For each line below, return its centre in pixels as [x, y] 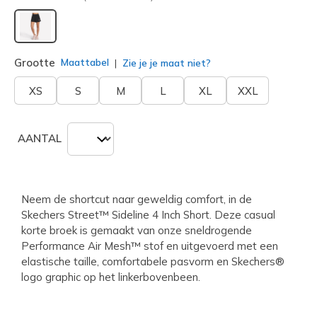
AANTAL [40, 139]
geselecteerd [70, 47]
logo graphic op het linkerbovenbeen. [111, 277]
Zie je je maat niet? [165, 63]
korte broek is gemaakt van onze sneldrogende [137, 230]
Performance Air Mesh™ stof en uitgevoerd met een [150, 246]
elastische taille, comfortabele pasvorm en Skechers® [153, 261]
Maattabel [85, 63]
